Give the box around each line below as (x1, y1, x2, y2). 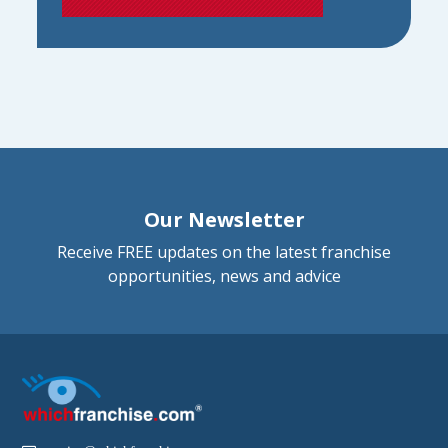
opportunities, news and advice (107, 264, 341, 287)
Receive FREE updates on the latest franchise (57, 240, 391, 263)
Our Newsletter (143, 205, 305, 233)
